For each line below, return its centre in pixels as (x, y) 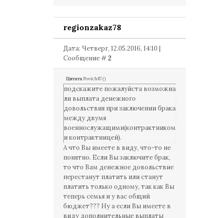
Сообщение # (86, 58)
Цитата (74, 79)
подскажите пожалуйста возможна (120, 89)
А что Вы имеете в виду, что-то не (117, 148)
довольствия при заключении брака (120, 108)
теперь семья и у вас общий (107, 196)
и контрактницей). (93, 137)
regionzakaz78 (92, 27)
